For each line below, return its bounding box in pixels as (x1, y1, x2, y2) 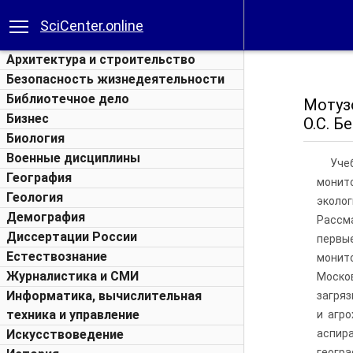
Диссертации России (6, 229, 137, 244)
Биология (6, 131, 65, 146)
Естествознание (6, 249, 107, 264)
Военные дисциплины (6, 150, 140, 165)
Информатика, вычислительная (6, 288, 202, 303)
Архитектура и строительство (6, 52, 195, 67)
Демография (6, 210, 85, 225)
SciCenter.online (40, 17, 143, 34)
